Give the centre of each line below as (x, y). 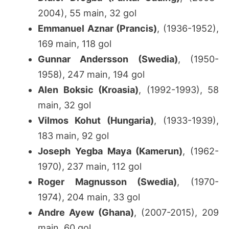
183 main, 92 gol (73, 135)
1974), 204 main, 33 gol (89, 197)
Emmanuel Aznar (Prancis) (98, 28)
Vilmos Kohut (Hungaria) (96, 120)
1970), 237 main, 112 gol (90, 166)
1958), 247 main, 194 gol (91, 74)
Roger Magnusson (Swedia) (108, 181)
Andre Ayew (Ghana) (86, 212)
